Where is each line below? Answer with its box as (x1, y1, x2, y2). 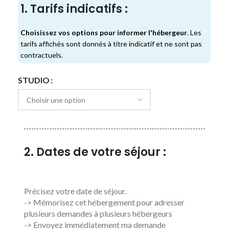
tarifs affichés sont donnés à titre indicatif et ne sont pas (20, 39, 202, 48)
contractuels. (20, 50, 63, 59)
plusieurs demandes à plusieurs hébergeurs (24, 208, 172, 218)
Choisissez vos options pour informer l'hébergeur (20, 28, 187, 37)
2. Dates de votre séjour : (24, 144, 166, 160)
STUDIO (18, 75, 50, 85)
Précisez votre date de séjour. (24, 186, 126, 196)
